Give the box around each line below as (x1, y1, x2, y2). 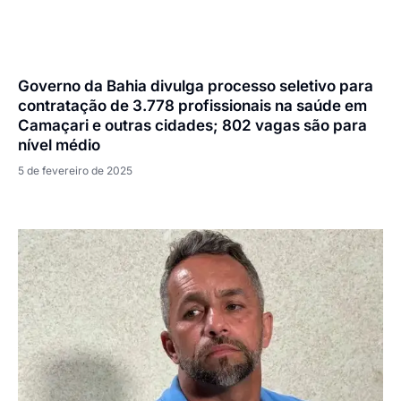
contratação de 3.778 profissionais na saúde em (18, 96, 367, 115)
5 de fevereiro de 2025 (18, 163, 132, 177)
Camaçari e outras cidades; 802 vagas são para (18, 115, 367, 134)
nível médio (18, 135, 100, 154)
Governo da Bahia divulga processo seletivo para (18, 76, 373, 95)
